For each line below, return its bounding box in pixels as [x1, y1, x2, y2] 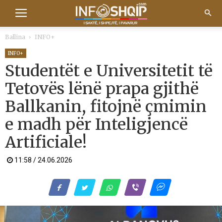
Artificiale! [5, 132, 87, 152]
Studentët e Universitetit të [5, 61, 213, 81]
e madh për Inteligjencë [5, 114, 188, 134]
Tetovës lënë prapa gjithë [5, 79, 199, 99]
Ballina [5, 33, 25, 41]
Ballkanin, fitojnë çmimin [5, 97, 207, 116]
